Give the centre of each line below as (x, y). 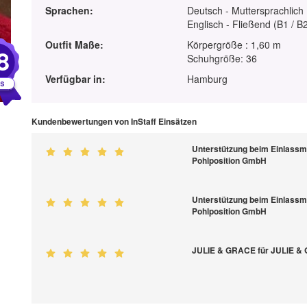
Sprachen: (69, 11)
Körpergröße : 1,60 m (234, 45)
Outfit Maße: (74, 45)
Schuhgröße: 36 (222, 59)
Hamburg (208, 79)
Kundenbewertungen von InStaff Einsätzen (114, 122)
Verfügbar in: (75, 79)
